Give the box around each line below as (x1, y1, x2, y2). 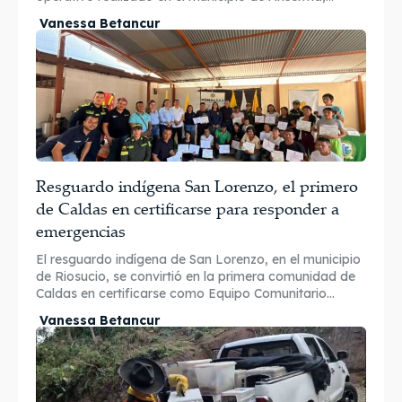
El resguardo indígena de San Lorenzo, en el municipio (36, 251, 361, 268)
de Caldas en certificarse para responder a (36, 197, 339, 220)
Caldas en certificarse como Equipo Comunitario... (36, 285, 335, 302)
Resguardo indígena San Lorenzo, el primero (36, 175, 358, 197)
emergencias (36, 220, 126, 242)
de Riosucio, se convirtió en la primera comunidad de (36, 268, 355, 285)
